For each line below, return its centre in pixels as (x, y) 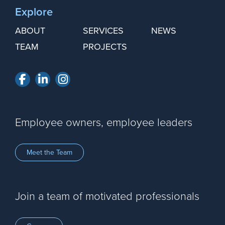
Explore (34, 11)
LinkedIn (67, 78)
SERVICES (103, 30)
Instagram (91, 78)
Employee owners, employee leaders (104, 122)
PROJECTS (105, 46)
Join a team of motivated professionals (107, 195)
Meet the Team (49, 152)
